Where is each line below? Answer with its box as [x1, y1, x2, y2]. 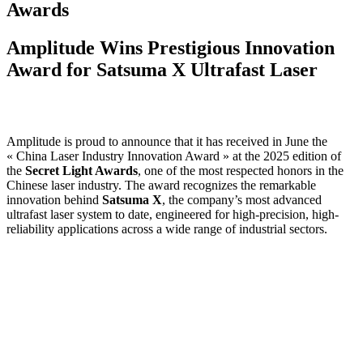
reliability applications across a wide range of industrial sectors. [6, 221, 327, 236]
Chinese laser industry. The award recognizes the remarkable [6, 177, 316, 192]
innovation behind [6, 192, 102, 207]
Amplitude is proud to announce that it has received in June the [6, 134, 327, 148]
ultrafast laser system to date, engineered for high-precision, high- [6, 207, 339, 221]
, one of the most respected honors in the [138, 163, 344, 177]
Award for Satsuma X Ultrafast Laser [6, 58, 318, 80]
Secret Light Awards [25, 163, 138, 177]
